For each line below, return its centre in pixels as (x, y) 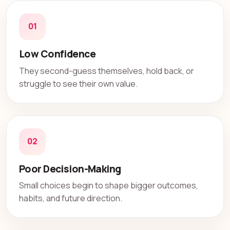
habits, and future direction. (71, 198)
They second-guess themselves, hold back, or (107, 71)
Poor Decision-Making (70, 169)
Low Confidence (57, 54)
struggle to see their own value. (78, 83)
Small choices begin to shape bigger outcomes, (109, 186)
